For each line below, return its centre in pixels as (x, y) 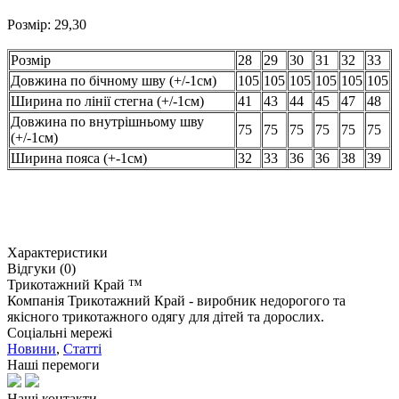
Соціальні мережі (60, 332)
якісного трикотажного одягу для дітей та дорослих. (166, 316)
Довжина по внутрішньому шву (107, 121)
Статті (82, 348)
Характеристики (57, 252)
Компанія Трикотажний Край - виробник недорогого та (176, 300)
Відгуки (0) (41, 268)
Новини (32, 348)
